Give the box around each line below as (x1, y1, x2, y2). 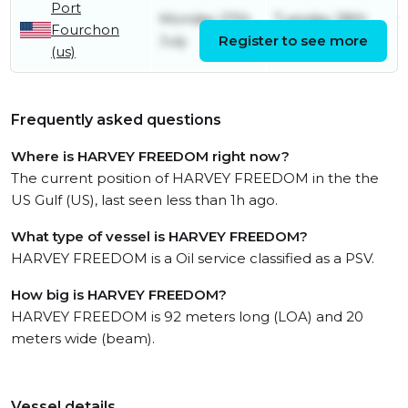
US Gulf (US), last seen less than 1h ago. (11, 191, 278, 209)
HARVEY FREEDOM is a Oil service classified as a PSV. (11, 250, 374, 267)
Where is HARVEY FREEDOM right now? (11, 148, 290, 165)
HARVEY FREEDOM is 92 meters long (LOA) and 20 (11, 308, 363, 325)
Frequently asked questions (11, 111, 221, 128)
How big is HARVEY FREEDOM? (11, 286, 227, 303)
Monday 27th (159, 10, 250, 27)
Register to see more (219, 32, 368, 49)
